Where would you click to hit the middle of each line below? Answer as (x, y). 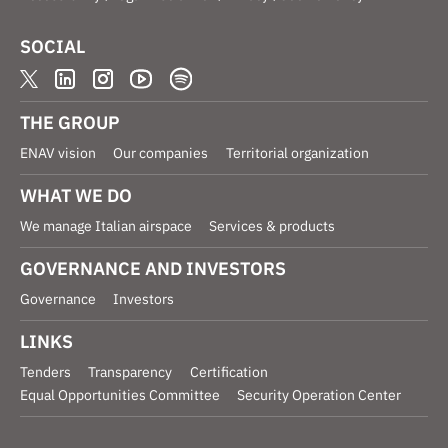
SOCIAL (52, 47)
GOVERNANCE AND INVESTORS (153, 268)
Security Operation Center (319, 394)
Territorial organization (297, 152)
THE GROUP (70, 122)
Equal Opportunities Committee (120, 394)
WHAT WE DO (76, 195)
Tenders (45, 371)
